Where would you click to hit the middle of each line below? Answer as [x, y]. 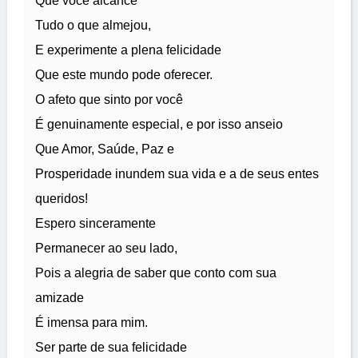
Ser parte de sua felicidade [111, 348]
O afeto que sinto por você [109, 100]
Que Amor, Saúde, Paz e [105, 149]
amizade [60, 298]
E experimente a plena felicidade [128, 50]
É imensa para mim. [91, 323]
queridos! [62, 199]
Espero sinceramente [95, 224]
